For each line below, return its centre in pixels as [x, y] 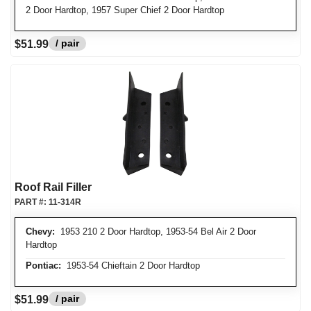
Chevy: [40, 232]
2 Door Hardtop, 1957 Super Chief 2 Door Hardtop [125, 10]
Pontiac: [43, 266]
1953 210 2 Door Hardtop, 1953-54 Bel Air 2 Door [155, 232]
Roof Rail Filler [53, 187]
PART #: [32, 202]
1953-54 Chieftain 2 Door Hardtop [131, 266]
